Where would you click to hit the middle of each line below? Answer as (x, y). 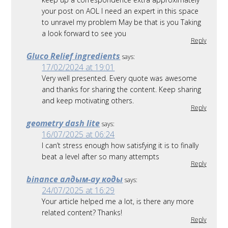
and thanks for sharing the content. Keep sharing (122, 89)
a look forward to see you (84, 33)
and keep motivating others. (88, 100)
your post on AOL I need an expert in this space (120, 11)
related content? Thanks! (82, 212)
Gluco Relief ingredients (74, 56)
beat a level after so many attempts (101, 156)
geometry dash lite (63, 123)
